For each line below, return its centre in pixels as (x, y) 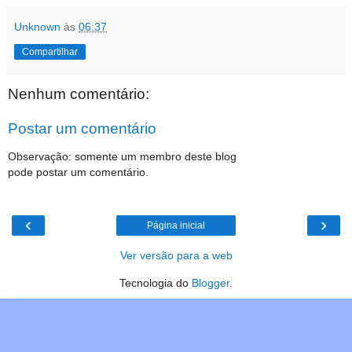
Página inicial (176, 225)
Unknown (37, 27)
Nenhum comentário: (79, 94)
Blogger (211, 282)
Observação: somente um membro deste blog (122, 157)
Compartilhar (50, 52)
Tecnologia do (156, 282)
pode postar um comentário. (78, 172)
